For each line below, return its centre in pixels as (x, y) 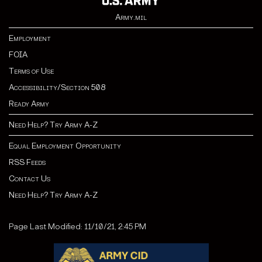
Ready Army (29, 104)
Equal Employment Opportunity (65, 146)
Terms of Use (31, 71)
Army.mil (131, 18)
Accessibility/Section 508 (57, 88)
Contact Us (30, 179)
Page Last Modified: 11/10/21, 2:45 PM (77, 227)
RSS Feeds (27, 163)
